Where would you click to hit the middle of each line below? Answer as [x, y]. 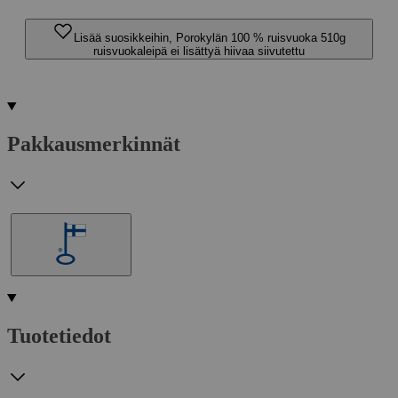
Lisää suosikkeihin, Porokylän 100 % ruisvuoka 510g [210, 38]
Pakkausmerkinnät [94, 143]
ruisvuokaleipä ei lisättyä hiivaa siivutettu [199, 51]
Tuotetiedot [59, 335]
